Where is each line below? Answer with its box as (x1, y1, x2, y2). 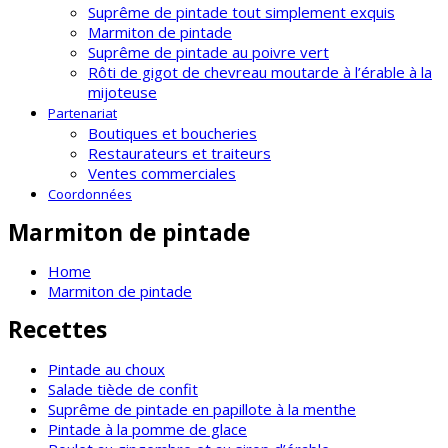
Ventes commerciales (88, 163, 236, 183)
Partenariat (48, 104, 117, 122)
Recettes (8, 314, 107, 346)
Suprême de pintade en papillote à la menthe (48, 398, 356, 419)
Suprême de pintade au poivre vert (88, 42, 329, 62)
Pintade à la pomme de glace (48, 418, 247, 439)
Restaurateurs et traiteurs (88, 143, 271, 163)
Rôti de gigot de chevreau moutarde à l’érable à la (88, 62, 432, 82)
